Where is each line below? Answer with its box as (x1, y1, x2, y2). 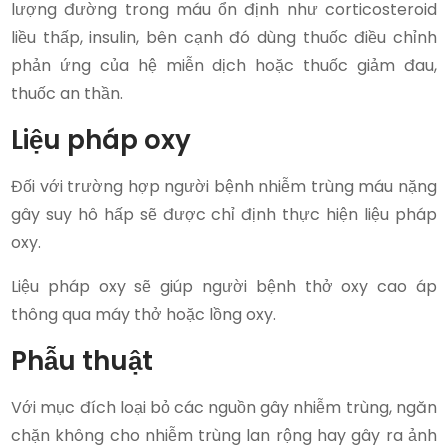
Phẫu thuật (11, 342, 154, 379)
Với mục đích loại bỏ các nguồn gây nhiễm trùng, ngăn (11, 395, 437, 419)
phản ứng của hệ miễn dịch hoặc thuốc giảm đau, (11, 53, 437, 77)
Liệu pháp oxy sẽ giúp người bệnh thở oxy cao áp (11, 274, 437, 298)
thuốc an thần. (11, 81, 124, 105)
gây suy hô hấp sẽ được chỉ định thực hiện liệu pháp (11, 202, 437, 226)
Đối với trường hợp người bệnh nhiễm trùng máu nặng (11, 174, 437, 198)
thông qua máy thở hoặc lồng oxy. (11, 302, 277, 326)
